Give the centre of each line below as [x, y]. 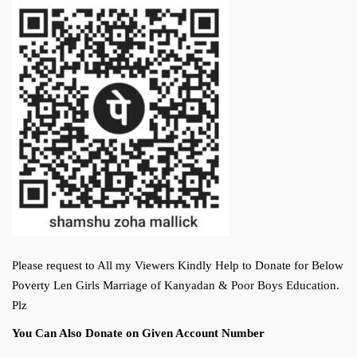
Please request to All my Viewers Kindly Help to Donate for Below [178, 266]
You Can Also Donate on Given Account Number [138, 333]
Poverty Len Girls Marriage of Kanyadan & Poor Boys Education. [176, 286]
